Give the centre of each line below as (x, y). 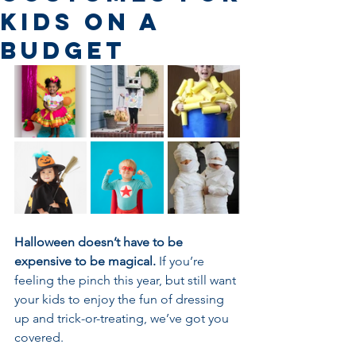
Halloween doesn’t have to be (100, 242)
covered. (39, 337)
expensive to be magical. (87, 261)
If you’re (183, 261)
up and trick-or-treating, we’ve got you (123, 318)
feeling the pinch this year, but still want (127, 280)
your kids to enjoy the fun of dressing (121, 299)
